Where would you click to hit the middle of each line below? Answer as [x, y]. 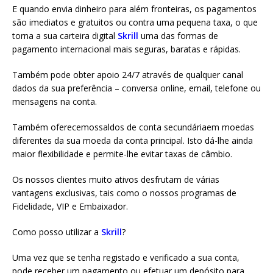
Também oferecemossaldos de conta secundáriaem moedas [133, 127]
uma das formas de [178, 36]
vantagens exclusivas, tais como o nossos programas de [124, 193]
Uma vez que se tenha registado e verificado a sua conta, [126, 257]
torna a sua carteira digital [65, 36]
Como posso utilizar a [57, 232]
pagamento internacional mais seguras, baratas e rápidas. [126, 49]
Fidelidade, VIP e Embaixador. [70, 206]
